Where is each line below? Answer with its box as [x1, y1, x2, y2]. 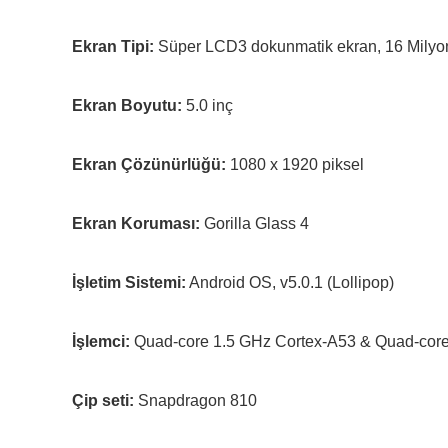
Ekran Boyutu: [72, 97, 182, 114]
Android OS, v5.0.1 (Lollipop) [186, 274, 394, 291]
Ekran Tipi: [72, 38, 154, 55]
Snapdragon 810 [134, 392, 257, 409]
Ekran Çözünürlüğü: [72, 156, 226, 173]
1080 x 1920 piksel [226, 156, 364, 173]
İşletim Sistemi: [72, 274, 186, 291]
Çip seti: [72, 392, 134, 409]
